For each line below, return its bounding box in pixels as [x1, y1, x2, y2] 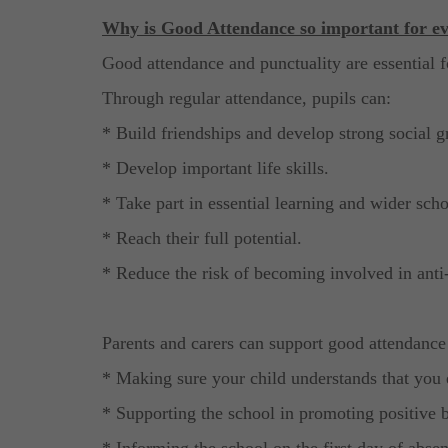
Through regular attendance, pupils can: [102, 87, 391, 108]
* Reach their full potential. [102, 227, 302, 248]
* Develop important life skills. [102, 157, 329, 178]
